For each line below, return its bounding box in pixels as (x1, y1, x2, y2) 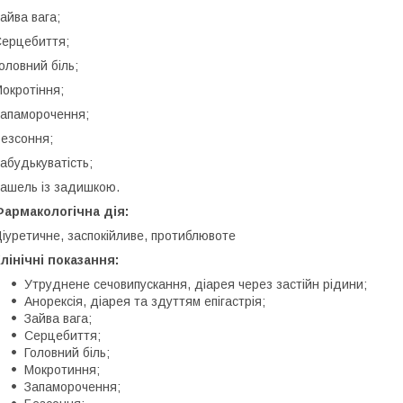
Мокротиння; (24, 362, 100, 377)
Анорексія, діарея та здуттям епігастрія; (24, 293, 265, 309)
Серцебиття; (24, 327, 101, 343)
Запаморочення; (24, 379, 121, 394)
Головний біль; (24, 345, 110, 360)
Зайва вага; (24, 310, 92, 326)
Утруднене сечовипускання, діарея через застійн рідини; (24, 276, 367, 291)
